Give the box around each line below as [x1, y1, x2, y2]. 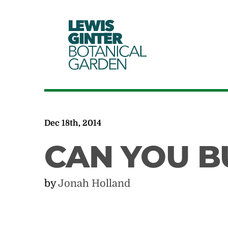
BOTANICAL [68, 41, 148, 61]
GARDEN [68, 54, 130, 73]
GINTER [68, 28, 127, 48]
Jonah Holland [58, 178, 131, 189]
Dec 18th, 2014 [44, 119, 102, 128]
